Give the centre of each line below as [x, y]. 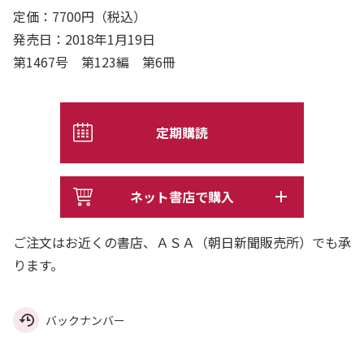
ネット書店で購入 [182, 196]
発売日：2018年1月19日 [84, 39]
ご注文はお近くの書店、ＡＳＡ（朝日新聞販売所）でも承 [182, 242]
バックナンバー [85, 320]
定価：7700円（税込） [80, 16]
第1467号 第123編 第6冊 [101, 61]
